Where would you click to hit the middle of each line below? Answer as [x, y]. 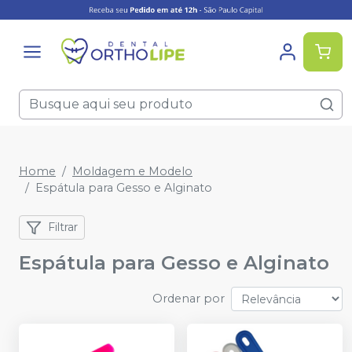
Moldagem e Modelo [132, 172]
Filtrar [63, 227]
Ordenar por [189, 299]
